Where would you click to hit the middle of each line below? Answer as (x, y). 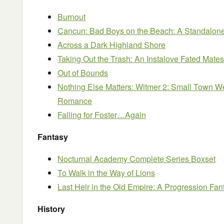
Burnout (71, 17)
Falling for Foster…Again (102, 115)
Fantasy (53, 137)
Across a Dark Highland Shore (111, 45)
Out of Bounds (83, 73)
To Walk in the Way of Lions (106, 173)
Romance (75, 101)
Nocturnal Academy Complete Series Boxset (136, 159)
